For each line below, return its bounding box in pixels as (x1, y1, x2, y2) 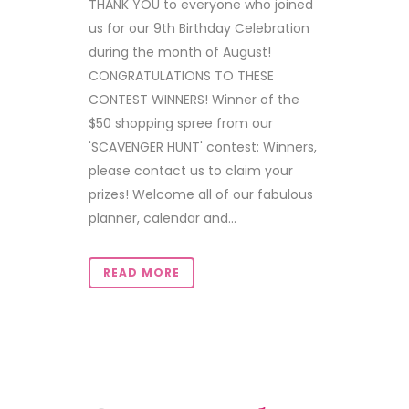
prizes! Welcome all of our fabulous (89, 185, 313, 204)
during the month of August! (89, 43, 271, 61)
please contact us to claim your (89, 162, 293, 180)
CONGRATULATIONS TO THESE (89, 67, 274, 85)
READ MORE (103, 265, 180, 280)
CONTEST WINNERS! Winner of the (89, 90, 299, 109)
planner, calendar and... (89, 209, 236, 227)
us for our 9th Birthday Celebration (89, 19, 309, 37)
